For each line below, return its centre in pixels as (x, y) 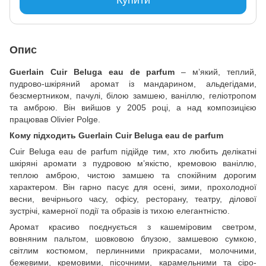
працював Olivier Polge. (55, 119)
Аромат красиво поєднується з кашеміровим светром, (133, 227)
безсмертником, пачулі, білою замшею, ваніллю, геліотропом (133, 95)
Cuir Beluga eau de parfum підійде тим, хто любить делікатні (133, 151)
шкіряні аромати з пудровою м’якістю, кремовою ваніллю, (133, 163)
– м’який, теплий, (216, 72)
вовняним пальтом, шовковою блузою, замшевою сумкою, (133, 238)
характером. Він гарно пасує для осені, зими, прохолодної (133, 187)
